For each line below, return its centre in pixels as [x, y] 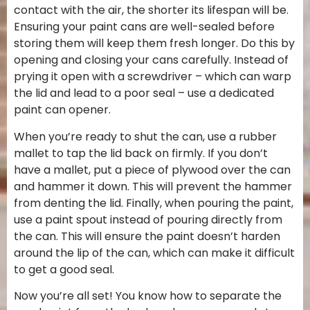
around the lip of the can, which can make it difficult [154, 253]
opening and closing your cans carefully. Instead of [151, 60]
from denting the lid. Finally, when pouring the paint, [154, 203]
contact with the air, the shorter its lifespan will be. [151, 10]
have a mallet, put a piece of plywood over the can [152, 170]
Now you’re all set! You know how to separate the [148, 296]
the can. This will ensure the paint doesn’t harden [147, 236]
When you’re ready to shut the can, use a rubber [145, 136]
